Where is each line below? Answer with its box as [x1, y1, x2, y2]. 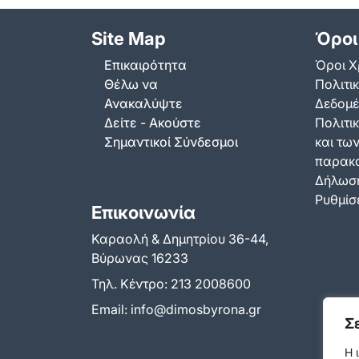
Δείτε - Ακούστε [104, 115, 201, 131]
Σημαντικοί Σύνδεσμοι [104, 134, 238, 151]
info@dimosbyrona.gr [131, 301, 261, 317]
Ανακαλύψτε [104, 95, 183, 112]
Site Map [91, 28, 166, 50]
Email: [91, 301, 131, 317]
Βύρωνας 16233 [91, 249, 188, 266]
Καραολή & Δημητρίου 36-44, [91, 230, 268, 247]
